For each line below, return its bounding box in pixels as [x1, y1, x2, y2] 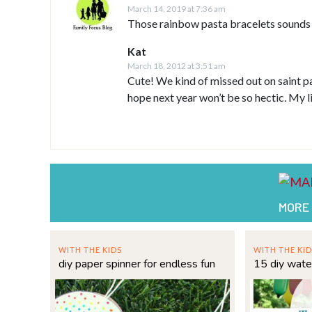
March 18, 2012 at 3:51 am [127, 60, 226, 71]
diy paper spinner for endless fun [58, 256, 215, 272]
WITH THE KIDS [58, 245, 122, 255]
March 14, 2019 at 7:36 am [127, 3, 226, 14]
